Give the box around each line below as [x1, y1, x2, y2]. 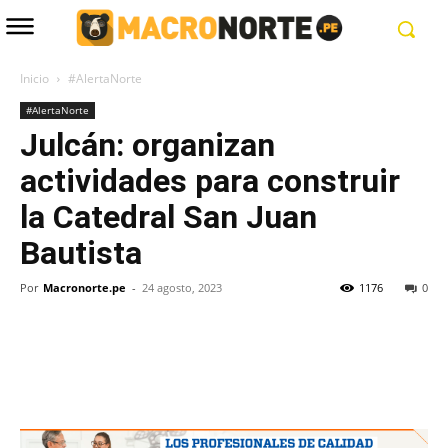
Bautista [20, 234, 142, 273]
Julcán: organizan [20, 126, 275, 165]
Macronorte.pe [43, 280, 126, 296]
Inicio [20, 70, 49, 88]
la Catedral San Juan [20, 198, 317, 237]
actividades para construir [20, 162, 400, 201]
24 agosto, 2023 [142, 280, 222, 296]
